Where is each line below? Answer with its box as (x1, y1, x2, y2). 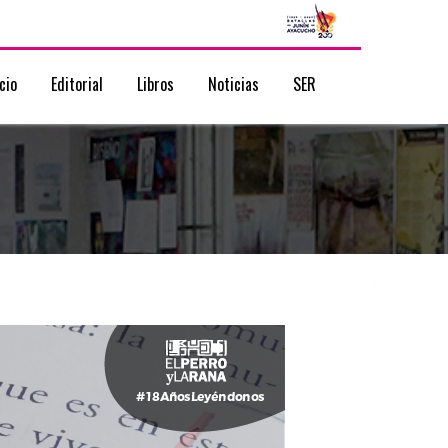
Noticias (208, 72, 259, 96)
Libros (137, 72, 174, 96)
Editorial (51, 72, 103, 96)
